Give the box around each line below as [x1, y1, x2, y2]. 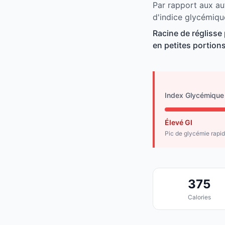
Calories [187, 193, 211, 201]
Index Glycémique [165, 91, 224, 100]
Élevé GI [165, 118, 192, 127]
